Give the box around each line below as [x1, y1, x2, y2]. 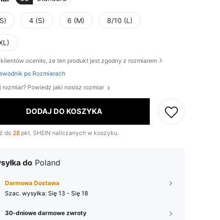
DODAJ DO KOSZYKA [26, 107, 102, 116]
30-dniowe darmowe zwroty [5, 209, 86, 217]
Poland [35, 157, 60, 167]
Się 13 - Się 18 [48, 189, 88, 197]
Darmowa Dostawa [5, 179, 59, 187]
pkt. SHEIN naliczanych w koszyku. [20, 129, 119, 137]
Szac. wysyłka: [5, 189, 48, 197]
